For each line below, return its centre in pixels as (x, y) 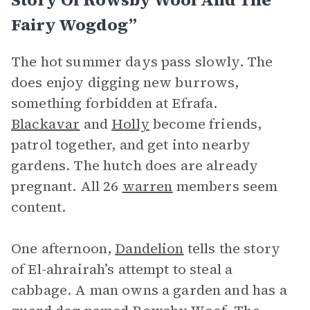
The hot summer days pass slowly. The (142, 62)
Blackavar (46, 124)
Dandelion (149, 248)
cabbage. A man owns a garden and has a (149, 290)
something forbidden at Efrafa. (115, 103)
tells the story (232, 248)
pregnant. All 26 (67, 186)
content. (39, 207)
